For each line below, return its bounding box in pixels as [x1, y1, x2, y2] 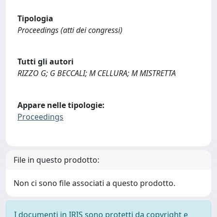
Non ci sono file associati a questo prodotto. [14, 178, 175, 189]
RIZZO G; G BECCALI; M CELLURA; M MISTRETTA [17, 68, 176, 79]
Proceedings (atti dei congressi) [17, 24, 123, 35]
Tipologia [17, 13, 53, 24]
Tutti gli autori [17, 56, 74, 67]
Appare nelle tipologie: [17, 99, 105, 110]
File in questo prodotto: [14, 155, 99, 166]
